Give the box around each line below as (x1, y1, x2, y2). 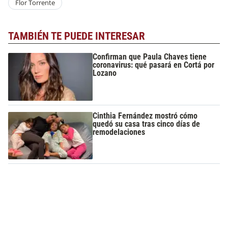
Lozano (93, 68, 117, 78)
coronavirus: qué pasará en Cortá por (93, 60, 215, 70)
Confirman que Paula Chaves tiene (93, 52, 207, 62)
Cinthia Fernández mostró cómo (93, 110, 198, 121)
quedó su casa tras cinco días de (93, 119, 201, 129)
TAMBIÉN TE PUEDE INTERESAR (8, 30, 145, 42)
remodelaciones (93, 127, 146, 137)
